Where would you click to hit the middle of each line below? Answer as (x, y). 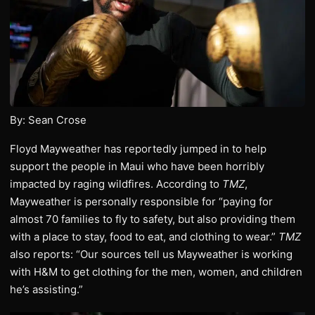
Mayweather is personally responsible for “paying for (141, 201)
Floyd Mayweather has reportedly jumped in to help (138, 148)
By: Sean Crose (48, 120)
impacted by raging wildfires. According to (115, 184)
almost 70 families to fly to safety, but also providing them (153, 219)
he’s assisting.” (46, 289)
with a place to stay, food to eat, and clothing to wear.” (144, 236)
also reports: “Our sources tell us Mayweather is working (151, 254)
